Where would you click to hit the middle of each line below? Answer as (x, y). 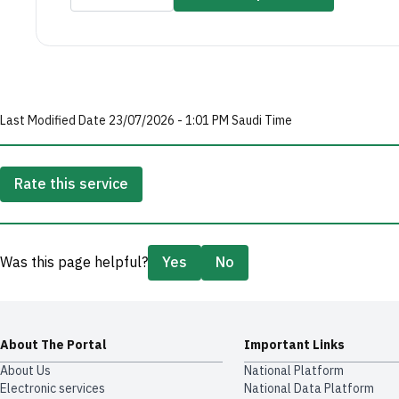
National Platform (293, 371)
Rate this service (71, 184)
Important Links (294, 346)
